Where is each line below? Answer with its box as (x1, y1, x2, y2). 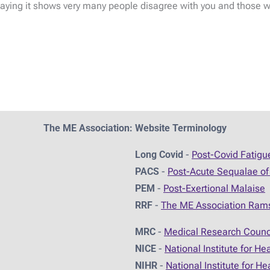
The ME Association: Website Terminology (43, 122, 227, 134)
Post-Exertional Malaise (163, 183, 265, 195)
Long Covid (135, 149, 183, 161)
